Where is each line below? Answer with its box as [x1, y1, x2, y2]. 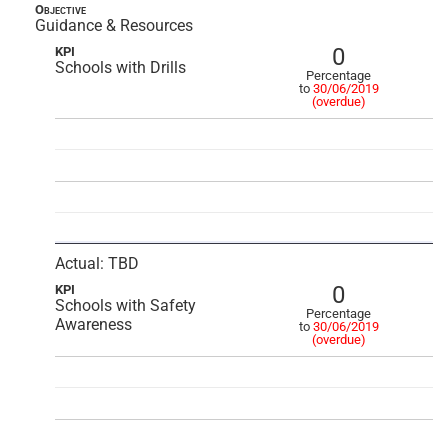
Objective [35, 2, 86, 17]
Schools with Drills [55, 58, 186, 77]
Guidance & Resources [35, 16, 193, 35]
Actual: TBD [55, 254, 139, 273]
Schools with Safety [55, 296, 196, 315]
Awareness [55, 315, 132, 334]
